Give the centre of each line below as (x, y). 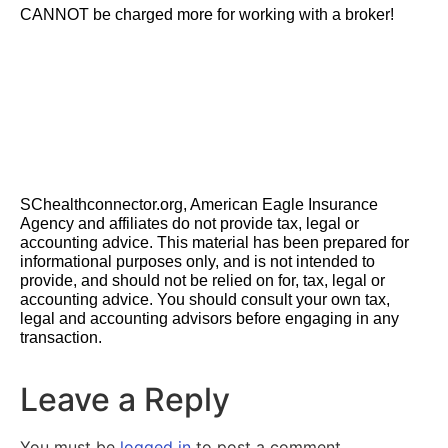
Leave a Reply (125, 400)
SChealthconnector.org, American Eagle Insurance (199, 205)
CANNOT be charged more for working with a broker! (207, 15)
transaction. (61, 338)
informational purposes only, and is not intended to (197, 262)
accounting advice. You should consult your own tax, (205, 300)
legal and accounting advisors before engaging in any (209, 319)
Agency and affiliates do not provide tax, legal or (189, 224)
